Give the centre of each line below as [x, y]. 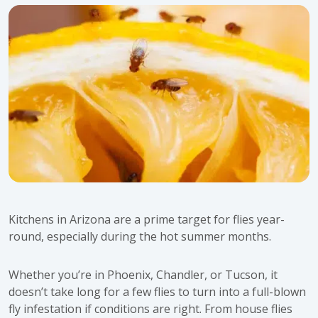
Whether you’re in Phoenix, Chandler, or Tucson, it [143, 275]
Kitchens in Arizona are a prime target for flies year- [147, 219]
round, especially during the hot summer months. [140, 236]
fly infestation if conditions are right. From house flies [150, 309]
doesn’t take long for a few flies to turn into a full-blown [157, 292]
